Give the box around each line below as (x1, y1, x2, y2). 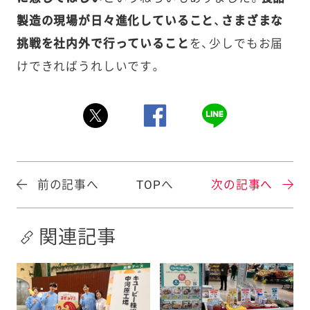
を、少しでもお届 (189, 37, 284, 51)
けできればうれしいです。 (16, 60, 162, 74)
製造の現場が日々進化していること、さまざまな (16, 14, 284, 28)
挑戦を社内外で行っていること (16, 37, 190, 51)
